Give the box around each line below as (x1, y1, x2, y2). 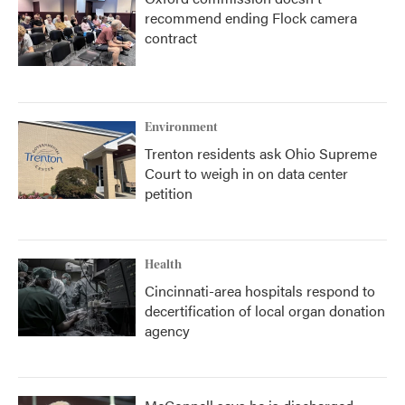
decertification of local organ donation (145, 300, 385, 321)
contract (145, 27, 197, 48)
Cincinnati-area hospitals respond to (145, 280, 375, 301)
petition (145, 183, 193, 203)
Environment (145, 120, 218, 135)
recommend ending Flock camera (145, 7, 357, 28)
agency (145, 320, 190, 341)
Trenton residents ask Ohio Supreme (145, 143, 377, 164)
